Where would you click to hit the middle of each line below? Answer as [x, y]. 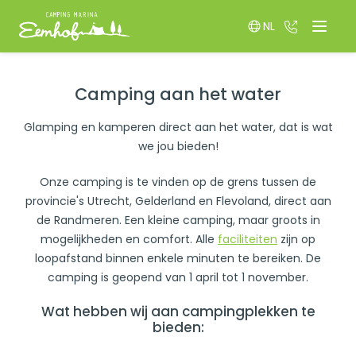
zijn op [296, 240]
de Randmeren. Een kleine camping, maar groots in [178, 221]
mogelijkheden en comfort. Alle [129, 240]
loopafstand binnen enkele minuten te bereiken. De [178, 259]
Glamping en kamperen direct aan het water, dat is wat [178, 128]
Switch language [308, 36]
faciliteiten [248, 240]
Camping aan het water [178, 95]
